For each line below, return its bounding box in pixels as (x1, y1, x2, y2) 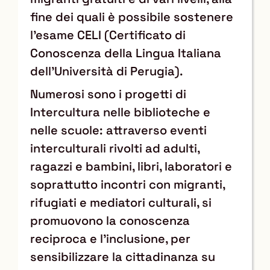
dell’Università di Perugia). (30, 63, 183, 79)
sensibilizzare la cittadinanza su (30, 248, 215, 265)
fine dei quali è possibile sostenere (30, 8, 233, 25)
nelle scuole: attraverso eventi (30, 122, 207, 138)
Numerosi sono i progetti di (30, 86, 186, 102)
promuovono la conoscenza (30, 212, 190, 228)
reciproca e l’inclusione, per (30, 230, 190, 246)
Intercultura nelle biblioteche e (30, 104, 210, 120)
